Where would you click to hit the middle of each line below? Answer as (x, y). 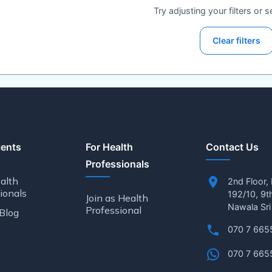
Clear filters (236, 40)
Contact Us (232, 147)
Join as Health (117, 198)
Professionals (118, 164)
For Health (110, 147)
